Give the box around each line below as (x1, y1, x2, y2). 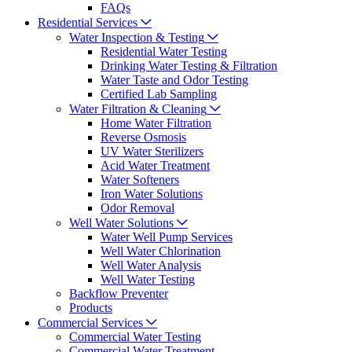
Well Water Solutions (69, 216, 174, 230)
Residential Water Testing (101, 45, 227, 59)
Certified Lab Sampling (101, 87, 217, 101)
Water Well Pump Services (101, 230, 233, 244)
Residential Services (38, 16, 137, 30)
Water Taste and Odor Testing (101, 73, 248, 87)
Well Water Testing (101, 273, 195, 287)
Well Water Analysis (101, 258, 201, 273)
